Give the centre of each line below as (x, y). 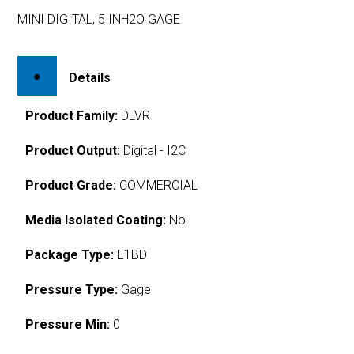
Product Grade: (71, 185)
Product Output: (73, 150)
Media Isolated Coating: (96, 220)
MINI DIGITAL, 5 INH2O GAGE (99, 19)
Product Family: (72, 115)
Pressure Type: (72, 289)
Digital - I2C (153, 150)
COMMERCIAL (157, 185)
